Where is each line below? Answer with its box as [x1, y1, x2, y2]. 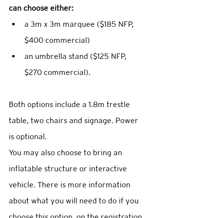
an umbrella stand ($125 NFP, [24, 52, 128, 61]
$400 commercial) [24, 36, 94, 45]
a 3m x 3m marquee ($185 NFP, [24, 19, 136, 29]
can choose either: [9, 3, 75, 13]
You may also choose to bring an [9, 148, 124, 158]
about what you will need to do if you [9, 196, 141, 206]
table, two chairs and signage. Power [9, 116, 140, 126]
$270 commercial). [24, 68, 94, 77]
